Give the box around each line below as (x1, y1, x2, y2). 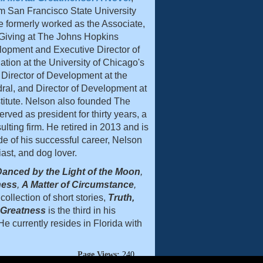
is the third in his (48, 205, 116, 216)
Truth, (107, 193, 134, 203)
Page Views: (77, 250, 120, 259)
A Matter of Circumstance (21, 180, 134, 190)
